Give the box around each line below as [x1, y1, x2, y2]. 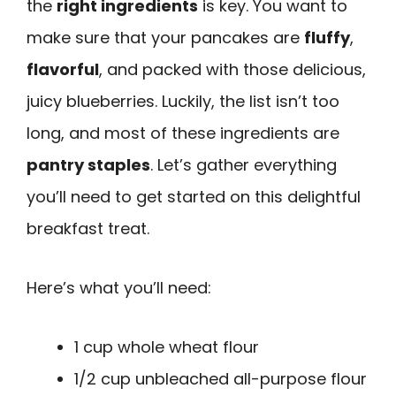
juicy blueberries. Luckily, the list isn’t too [27, 90, 339, 113]
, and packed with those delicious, [99, 58, 366, 81]
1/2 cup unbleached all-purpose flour [74, 367, 367, 390]
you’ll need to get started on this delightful [27, 186, 361, 209]
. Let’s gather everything [150, 154, 337, 177]
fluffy [304, 27, 350, 49]
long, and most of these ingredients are [27, 122, 339, 145]
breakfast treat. [27, 217, 149, 240]
